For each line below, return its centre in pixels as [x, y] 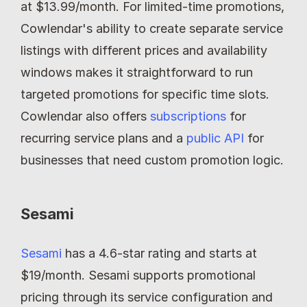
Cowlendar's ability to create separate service [152, 28]
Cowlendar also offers [85, 116]
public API [215, 138]
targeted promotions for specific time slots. [145, 94]
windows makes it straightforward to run [137, 72]
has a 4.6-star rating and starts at [159, 253]
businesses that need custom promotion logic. [152, 160]
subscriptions [188, 116]
